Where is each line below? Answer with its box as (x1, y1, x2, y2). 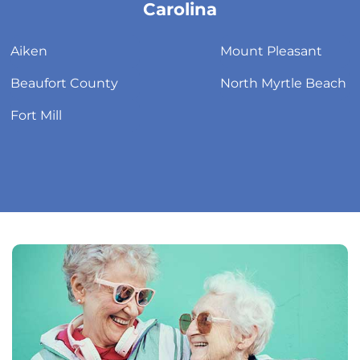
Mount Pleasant (220, 43, 322, 59)
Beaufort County (10, 76, 118, 91)
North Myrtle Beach (220, 76, 346, 91)
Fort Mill (10, 108, 62, 123)
